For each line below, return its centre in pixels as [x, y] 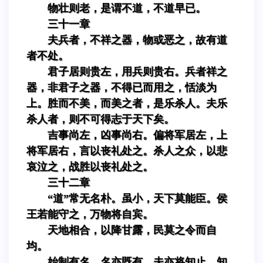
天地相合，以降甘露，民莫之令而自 [132, 230]
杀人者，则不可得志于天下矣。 [100, 119]
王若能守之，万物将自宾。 [90, 214]
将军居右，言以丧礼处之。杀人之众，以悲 [127, 151]
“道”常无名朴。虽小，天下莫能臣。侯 [137, 198]
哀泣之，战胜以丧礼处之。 [90, 166]
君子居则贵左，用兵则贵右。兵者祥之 [137, 71]
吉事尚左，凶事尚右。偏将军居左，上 [137, 135]
